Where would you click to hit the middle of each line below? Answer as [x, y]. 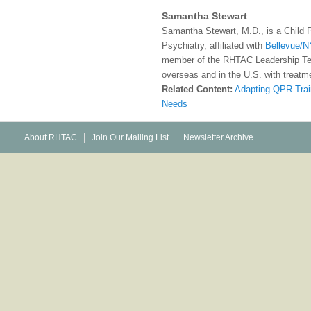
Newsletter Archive [218, 137]
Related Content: [197, 89]
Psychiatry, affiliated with [213, 45]
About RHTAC [51, 137]
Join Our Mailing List [130, 137]
